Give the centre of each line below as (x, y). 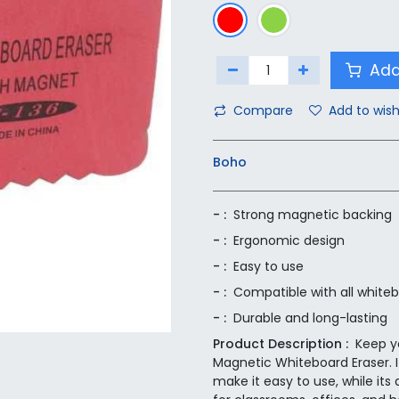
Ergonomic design (289, 241)
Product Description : (281, 344)
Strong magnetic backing (313, 215)
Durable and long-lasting (310, 318)
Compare (263, 111)
